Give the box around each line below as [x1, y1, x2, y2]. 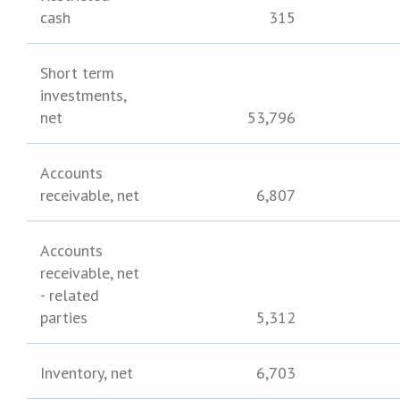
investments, [40, 85, 127, 105]
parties [40, 307, 87, 328]
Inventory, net [40, 362, 134, 383]
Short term [40, 62, 115, 83]
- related [40, 285, 99, 305]
